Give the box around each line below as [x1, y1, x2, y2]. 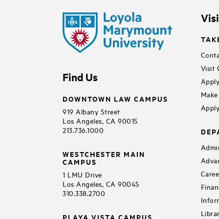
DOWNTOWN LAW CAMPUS [63, 93, 168, 104]
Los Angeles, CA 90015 [63, 115, 138, 125]
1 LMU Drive [63, 169, 102, 179]
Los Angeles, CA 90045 [63, 178, 139, 188]
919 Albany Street [63, 106, 120, 116]
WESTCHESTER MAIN [63, 148, 145, 159]
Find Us [63, 69, 98, 84]
